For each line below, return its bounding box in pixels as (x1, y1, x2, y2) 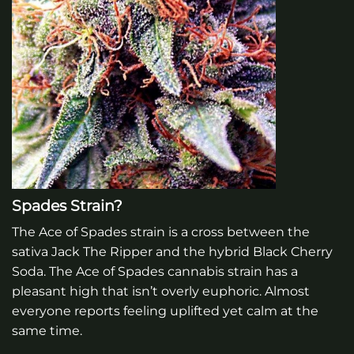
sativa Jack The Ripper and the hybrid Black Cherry (12, 244, 333, 260)
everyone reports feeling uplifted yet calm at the (12, 303, 318, 319)
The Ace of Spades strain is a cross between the (12, 224, 310, 240)
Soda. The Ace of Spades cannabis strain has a (12, 264, 298, 280)
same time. (12, 323, 82, 339)
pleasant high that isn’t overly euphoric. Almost (12, 284, 310, 299)
